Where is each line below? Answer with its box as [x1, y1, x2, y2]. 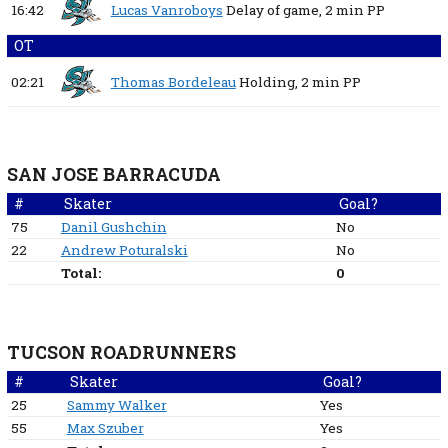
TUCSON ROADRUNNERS [6, 341, 236, 365]
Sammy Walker [66, 396, 167, 415]
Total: [60, 264, 101, 283]
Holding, [238, 73, 298, 92]
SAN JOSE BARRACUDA [6, 163, 221, 187]
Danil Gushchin [60, 218, 167, 237]
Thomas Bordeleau [110, 73, 236, 92]
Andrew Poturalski [60, 241, 188, 260]
